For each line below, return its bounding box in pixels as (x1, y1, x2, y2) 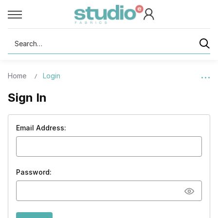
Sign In (8, 91, 47, 105)
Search (8, 35, 30, 43)
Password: (16, 168, 52, 176)
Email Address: (16, 124, 66, 132)
